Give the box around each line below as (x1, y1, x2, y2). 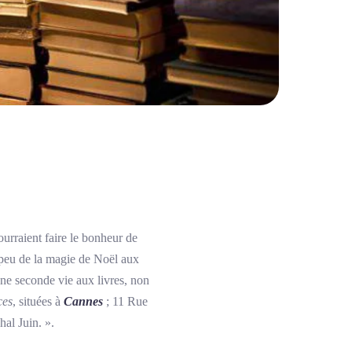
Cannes (64, 295, 103, 308)
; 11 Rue (103, 295, 148, 308)
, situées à (13, 295, 64, 308)
